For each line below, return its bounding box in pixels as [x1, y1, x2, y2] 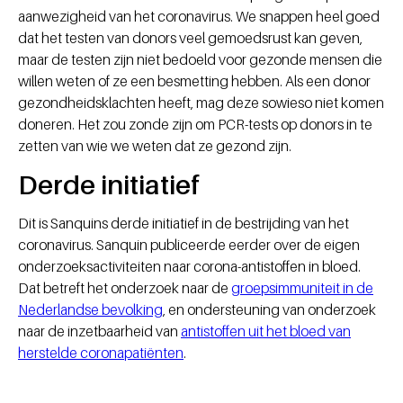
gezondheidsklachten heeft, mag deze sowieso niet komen [18, 94, 384, 112]
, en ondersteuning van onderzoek [163, 300, 376, 319]
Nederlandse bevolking [18, 300, 163, 319]
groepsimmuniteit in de [231, 279, 373, 298]
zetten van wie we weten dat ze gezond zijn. [18, 137, 291, 156]
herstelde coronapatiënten [18, 344, 184, 363]
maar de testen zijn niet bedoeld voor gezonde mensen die [18, 50, 382, 69]
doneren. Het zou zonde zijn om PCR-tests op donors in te [18, 115, 372, 134]
